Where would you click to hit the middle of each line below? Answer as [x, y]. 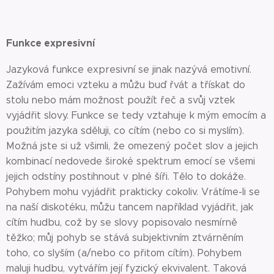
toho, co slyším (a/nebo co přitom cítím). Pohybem [124, 253]
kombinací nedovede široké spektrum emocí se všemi [131, 161]
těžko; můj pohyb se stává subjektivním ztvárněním [125, 238]
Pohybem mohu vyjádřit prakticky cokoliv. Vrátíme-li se [133, 192]
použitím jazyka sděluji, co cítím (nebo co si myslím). [125, 131]
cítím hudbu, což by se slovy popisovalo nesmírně [122, 222]
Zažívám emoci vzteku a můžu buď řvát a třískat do [126, 85]
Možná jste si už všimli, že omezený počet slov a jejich [132, 146]
